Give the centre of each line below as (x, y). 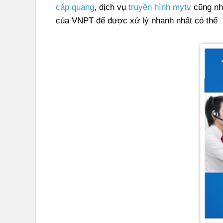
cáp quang (75, 7)
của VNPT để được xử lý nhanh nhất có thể (137, 21)
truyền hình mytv (160, 7)
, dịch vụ (111, 7)
